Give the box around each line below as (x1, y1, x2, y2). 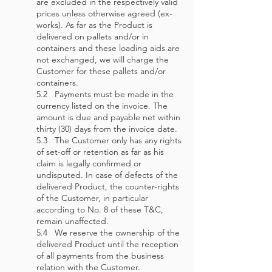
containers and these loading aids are (36, 42, 180, 53)
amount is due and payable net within (36, 112, 180, 123)
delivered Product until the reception (36, 239, 178, 250)
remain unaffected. (36, 216, 109, 226)
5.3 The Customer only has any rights (36, 135, 182, 146)
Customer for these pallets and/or (36, 66, 166, 76)
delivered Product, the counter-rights (36, 181, 179, 192)
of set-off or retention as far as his (36, 146, 164, 157)
